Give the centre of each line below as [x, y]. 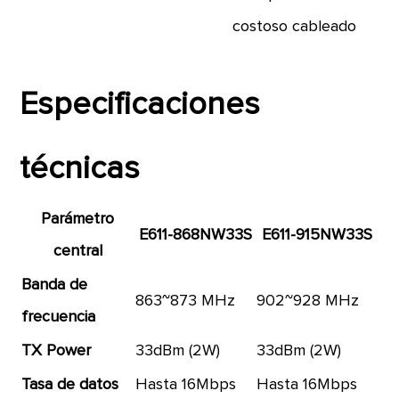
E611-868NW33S [195, 235]
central [77, 251]
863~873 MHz [186, 301]
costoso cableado [295, 27]
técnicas [80, 169]
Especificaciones [140, 105]
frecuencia [59, 317]
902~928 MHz [308, 301]
